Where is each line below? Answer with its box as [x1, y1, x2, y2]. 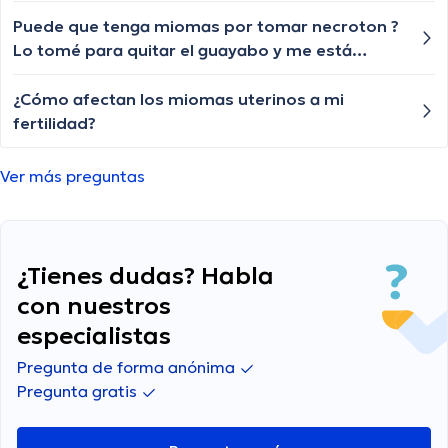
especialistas [17, 321, 171, 352]
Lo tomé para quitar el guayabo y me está [13, 40, 352, 61]
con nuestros [17, 291, 171, 322]
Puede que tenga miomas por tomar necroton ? [13, 16, 399, 37]
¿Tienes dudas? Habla [17, 261, 274, 292]
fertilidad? [13, 113, 96, 134]
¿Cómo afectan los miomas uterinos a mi [13, 89, 344, 110]
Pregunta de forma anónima [17, 357, 239, 378]
